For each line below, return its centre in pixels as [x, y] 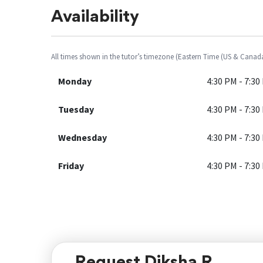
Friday [71, 166]
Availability [95, 18]
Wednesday [82, 137]
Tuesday [76, 109]
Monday [75, 81]
